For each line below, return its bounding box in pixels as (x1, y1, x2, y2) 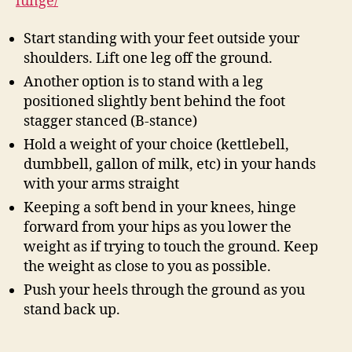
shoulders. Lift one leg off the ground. (24, 49, 273, 68)
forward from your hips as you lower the (24, 218, 291, 236)
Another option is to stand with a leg (24, 72, 263, 91)
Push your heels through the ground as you (24, 280, 305, 299)
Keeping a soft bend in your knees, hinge (24, 198, 296, 217)
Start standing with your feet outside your (24, 29, 299, 48)
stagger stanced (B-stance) (24, 112, 197, 130)
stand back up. (24, 300, 123, 319)
